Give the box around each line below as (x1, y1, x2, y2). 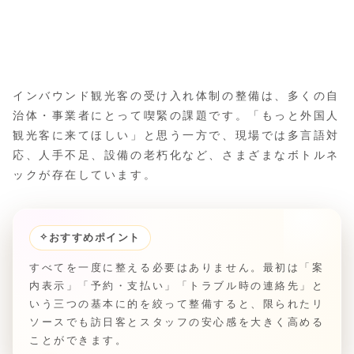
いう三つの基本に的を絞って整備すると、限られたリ (29, 297, 325, 310)
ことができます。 (29, 333, 128, 346)
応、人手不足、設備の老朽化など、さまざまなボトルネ (13, 148, 340, 161)
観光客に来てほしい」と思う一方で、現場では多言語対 (13, 128, 340, 141)
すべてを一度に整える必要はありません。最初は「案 (29, 261, 325, 273)
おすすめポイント (48, 232, 141, 243)
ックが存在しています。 (13, 168, 157, 181)
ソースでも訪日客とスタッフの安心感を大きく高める (29, 315, 325, 328)
